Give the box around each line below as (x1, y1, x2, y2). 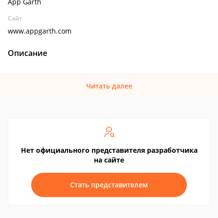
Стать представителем (70, 180, 148, 189)
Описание (8, 48, 47, 58)
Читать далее (86, 81, 132, 91)
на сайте (94, 155, 124, 164)
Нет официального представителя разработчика (20, 145, 198, 155)
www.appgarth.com (8, 26, 72, 36)
